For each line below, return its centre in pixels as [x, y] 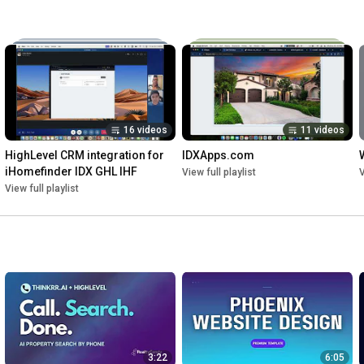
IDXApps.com [218, 156]
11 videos [323, 130]
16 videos [145, 130]
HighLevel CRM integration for [84, 156]
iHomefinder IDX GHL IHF [71, 172]
